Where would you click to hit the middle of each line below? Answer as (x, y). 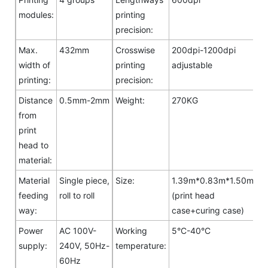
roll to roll (77, 195)
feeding (33, 195)
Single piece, (84, 180)
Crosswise (135, 50)
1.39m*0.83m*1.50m (213, 180)
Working (131, 230)
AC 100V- (78, 230)
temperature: (141, 245)
